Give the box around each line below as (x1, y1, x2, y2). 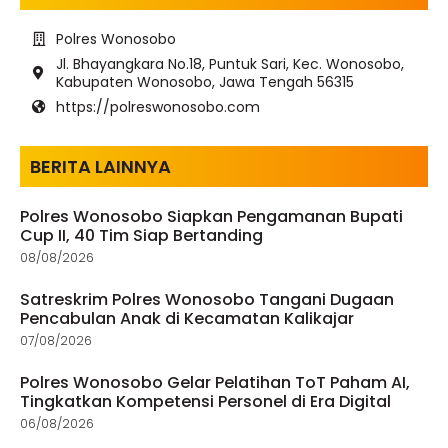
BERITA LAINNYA (30, 153, 171, 179)
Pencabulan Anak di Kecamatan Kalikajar (20, 306, 354, 330)
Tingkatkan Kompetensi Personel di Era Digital (20, 389, 391, 413)
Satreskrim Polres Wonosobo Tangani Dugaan (20, 287, 394, 311)
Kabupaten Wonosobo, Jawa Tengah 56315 (55, 71, 354, 92)
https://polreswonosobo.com (55, 96, 260, 117)
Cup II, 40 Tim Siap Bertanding (20, 223, 263, 247)
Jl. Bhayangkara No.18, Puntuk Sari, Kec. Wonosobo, (55, 53, 404, 74)
